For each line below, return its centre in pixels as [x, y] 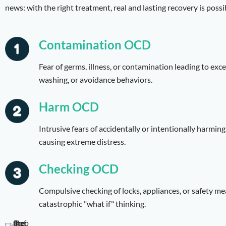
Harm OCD [69, 106]
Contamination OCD [95, 44]
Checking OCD [79, 168]
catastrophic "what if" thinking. [93, 203]
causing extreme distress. [82, 141]
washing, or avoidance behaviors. [96, 79]
